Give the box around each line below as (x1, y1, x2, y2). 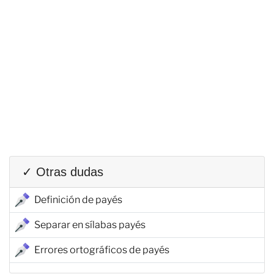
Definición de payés (34, 193, 122, 206)
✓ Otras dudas (22, 165, 103, 179)
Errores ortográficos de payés (34, 243, 169, 256)
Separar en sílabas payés (34, 218, 146, 231)
